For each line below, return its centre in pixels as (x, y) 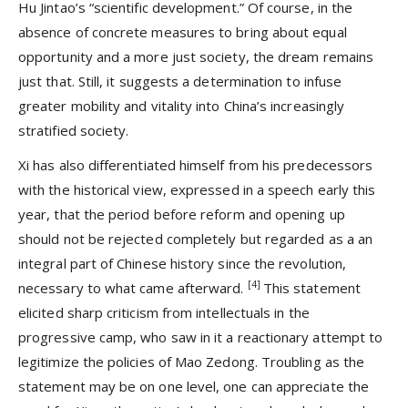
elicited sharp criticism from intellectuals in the (164, 312)
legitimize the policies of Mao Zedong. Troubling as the (192, 361)
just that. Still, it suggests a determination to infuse (180, 81)
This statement (311, 287)
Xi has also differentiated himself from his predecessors (196, 164)
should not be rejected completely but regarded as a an (196, 238)
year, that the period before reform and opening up (182, 214)
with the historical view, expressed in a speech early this (197, 189)
